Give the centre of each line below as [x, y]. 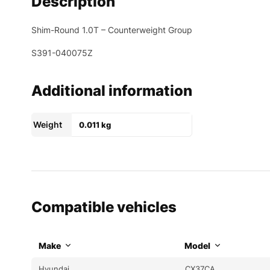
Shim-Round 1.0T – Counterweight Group [112, 30]
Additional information [112, 90]
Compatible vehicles [104, 207]
